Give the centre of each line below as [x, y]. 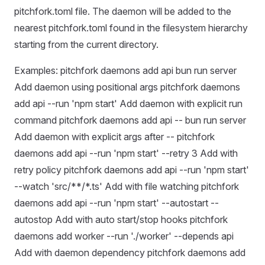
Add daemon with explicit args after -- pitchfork [114, 137]
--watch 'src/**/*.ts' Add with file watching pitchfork [127, 186]
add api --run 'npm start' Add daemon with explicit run [128, 104]
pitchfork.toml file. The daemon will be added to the [123, 11]
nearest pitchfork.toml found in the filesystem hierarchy [131, 28]
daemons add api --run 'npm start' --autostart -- [117, 203]
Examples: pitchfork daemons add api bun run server [125, 70]
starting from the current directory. [86, 44]
